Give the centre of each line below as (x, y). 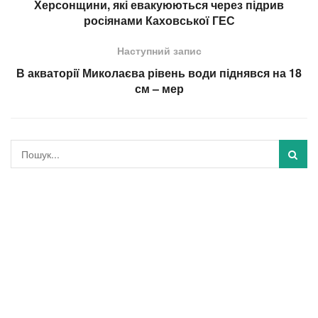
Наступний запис (159, 51)
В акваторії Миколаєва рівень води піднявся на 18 (159, 73)
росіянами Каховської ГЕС (159, 21)
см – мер (159, 89)
